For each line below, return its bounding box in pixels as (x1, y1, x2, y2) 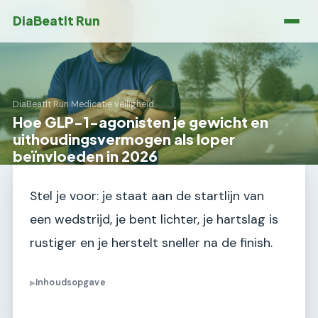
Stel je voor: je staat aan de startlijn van (30, 187, 264, 204)
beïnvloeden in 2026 (13, 147, 158, 165)
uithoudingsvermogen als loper (13, 130, 235, 148)
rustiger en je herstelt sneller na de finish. (30, 234, 273, 251)
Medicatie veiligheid (71, 99, 154, 111)
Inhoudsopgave (35, 277, 106, 289)
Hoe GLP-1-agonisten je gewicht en (13, 113, 268, 131)
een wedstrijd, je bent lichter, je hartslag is (30, 211, 278, 228)
